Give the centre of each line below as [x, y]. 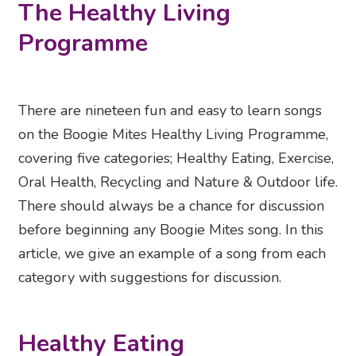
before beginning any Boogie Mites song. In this [171, 230]
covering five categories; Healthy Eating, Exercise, [176, 159]
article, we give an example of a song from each [172, 254]
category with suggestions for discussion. [150, 278]
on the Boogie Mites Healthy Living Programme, [173, 135]
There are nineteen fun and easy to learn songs [170, 111]
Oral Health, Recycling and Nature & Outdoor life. [178, 182]
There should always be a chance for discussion [171, 206]
